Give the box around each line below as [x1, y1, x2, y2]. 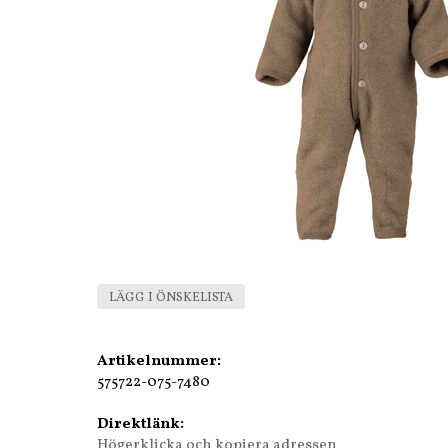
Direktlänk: [97, 413, 184, 435]
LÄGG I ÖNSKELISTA [109, 288, 233, 307]
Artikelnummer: [97, 350, 221, 372]
